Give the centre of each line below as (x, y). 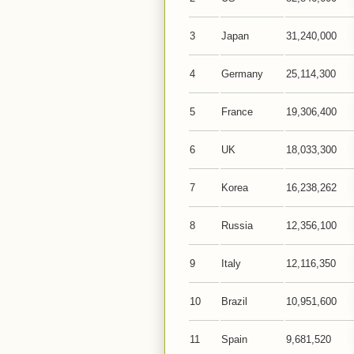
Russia (237, 226)
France (237, 112)
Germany (242, 74)
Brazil (234, 301)
